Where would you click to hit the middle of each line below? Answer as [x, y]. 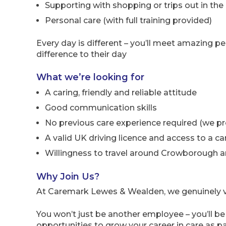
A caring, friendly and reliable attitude [121, 93]
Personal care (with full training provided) [128, 21]
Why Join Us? [68, 176]
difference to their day [81, 54]
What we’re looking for [90, 77]
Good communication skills [101, 108]
